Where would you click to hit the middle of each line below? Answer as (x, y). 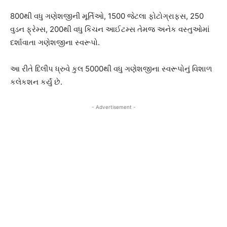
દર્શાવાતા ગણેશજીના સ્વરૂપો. (55, 42)
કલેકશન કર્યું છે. (36, 82)
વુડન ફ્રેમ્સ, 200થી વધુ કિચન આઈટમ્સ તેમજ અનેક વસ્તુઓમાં (110, 29)
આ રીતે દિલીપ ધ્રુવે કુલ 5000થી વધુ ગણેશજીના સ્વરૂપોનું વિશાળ (111, 68)
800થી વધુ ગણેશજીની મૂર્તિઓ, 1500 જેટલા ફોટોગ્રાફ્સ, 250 (107, 16)
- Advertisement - (113, 107)
